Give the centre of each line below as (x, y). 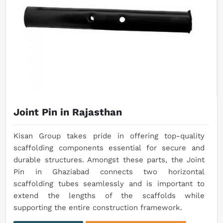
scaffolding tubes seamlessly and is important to (109, 184)
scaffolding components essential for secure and (109, 148)
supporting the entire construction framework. (98, 208)
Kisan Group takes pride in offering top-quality (109, 136)
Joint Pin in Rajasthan (68, 112)
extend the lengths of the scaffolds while (109, 196)
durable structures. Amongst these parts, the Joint (109, 160)
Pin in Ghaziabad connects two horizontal (109, 172)
